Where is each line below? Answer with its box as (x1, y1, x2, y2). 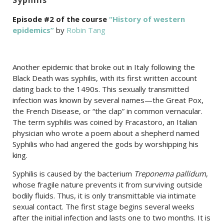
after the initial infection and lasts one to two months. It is (12, 212, 210, 222)
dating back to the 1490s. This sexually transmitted (12, 83, 189, 94)
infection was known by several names (12, 94, 144, 105)
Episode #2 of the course (12, 13, 109, 24)
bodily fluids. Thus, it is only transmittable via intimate (12, 190, 196, 200)
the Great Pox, (152, 94, 203, 105)
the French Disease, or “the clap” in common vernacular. (12, 105, 202, 116)
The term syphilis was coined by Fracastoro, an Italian (12, 116, 197, 127)
